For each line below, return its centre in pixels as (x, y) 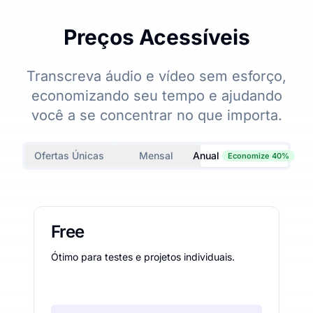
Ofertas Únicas (69, 155)
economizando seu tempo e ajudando (156, 95)
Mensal (156, 155)
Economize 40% (259, 155)
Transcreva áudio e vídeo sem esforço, (156, 76)
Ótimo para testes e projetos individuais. (143, 256)
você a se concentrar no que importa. (156, 115)
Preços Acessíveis (156, 37)
